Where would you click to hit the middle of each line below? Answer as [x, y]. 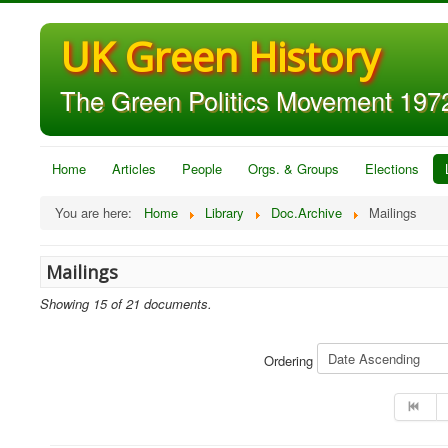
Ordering [290, 361]
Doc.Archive [306, 212]
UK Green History [220, 56]
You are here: [97, 212]
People [202, 168]
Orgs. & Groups [293, 168]
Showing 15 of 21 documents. [126, 303]
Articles [134, 168]
